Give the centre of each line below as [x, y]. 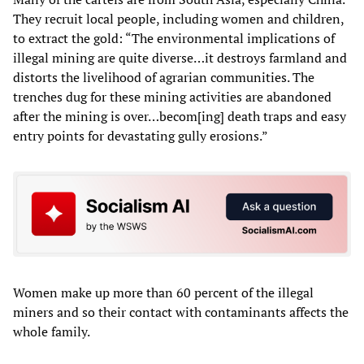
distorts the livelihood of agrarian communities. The [164, 77]
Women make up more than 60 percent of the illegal [163, 293]
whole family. [52, 332]
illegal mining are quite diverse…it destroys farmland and [180, 57]
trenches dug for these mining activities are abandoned [172, 96]
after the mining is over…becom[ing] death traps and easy [180, 116]
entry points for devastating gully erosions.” [141, 135]
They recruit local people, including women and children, [178, 18]
